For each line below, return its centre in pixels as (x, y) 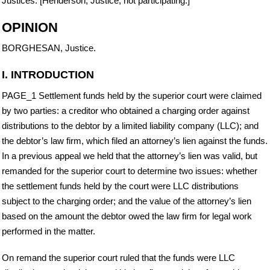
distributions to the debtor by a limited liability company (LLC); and (130, 125)
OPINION (30, 27)
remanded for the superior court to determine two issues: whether (130, 171)
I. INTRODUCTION (48, 74)
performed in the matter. (49, 231)
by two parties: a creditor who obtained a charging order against (126, 110)
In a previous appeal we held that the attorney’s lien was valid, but (130, 155)
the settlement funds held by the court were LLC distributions (120, 186)
